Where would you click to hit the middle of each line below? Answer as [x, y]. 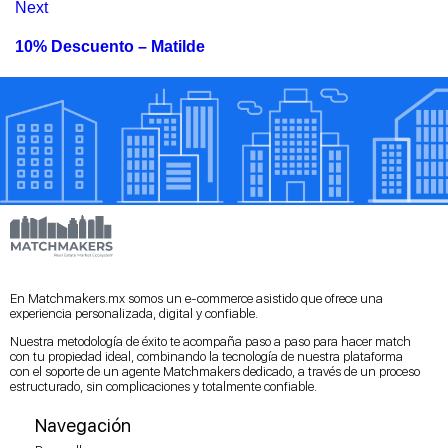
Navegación [83, 425]
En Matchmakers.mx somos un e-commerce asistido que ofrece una [196, 298]
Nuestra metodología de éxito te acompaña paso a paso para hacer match [210, 341]
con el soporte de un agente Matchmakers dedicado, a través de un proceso [215, 371]
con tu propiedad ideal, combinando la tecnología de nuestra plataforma [206, 356]
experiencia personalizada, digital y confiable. [134, 313]
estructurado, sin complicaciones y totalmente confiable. [163, 386]
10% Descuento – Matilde [110, 47]
